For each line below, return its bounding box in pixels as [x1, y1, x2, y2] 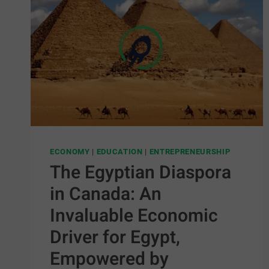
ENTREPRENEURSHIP [149, 147, 231, 157]
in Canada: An [50, 181, 162, 208]
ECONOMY [50, 147, 90, 157]
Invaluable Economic [50, 202, 218, 229]
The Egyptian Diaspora [50, 159, 231, 186]
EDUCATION [96, 147, 143, 157]
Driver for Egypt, [50, 224, 180, 251]
